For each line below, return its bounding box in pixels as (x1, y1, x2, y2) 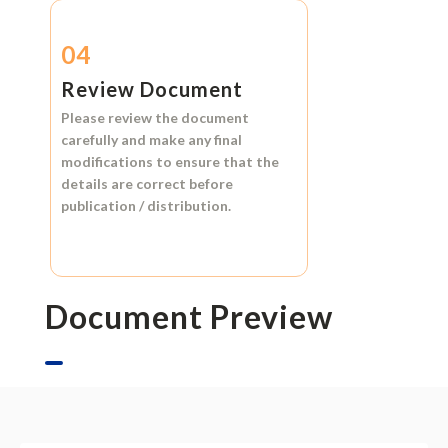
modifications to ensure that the (60, 152, 279, 170)
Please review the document (60, 108, 249, 126)
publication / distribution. (60, 196, 231, 214)
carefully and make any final (60, 130, 242, 148)
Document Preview (44, 297, 333, 336)
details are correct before (60, 174, 233, 192)
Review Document (60, 76, 243, 101)
